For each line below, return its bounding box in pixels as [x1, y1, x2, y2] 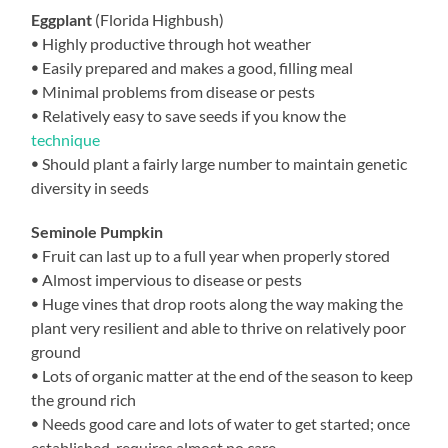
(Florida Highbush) [92, 9, 225, 29]
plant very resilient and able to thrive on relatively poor [31, 317, 407, 337]
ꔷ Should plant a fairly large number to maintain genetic [31, 153, 408, 173]
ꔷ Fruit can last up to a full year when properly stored [31, 245, 391, 265]
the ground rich [31, 389, 137, 409]
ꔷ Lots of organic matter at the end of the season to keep [31, 365, 414, 385]
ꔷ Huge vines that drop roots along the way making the [31, 293, 404, 313]
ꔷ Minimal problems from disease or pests [31, 81, 316, 101]
